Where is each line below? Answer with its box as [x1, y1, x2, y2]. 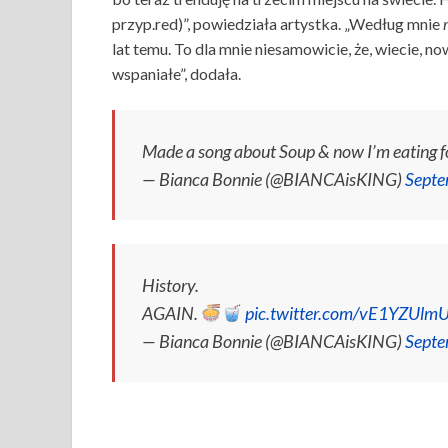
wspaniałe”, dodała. [112, 64, 244, 84]
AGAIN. [142, 302, 201, 325]
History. [142, 274, 199, 297]
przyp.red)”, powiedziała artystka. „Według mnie [112, 14, 443, 34]
